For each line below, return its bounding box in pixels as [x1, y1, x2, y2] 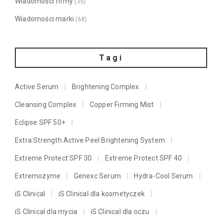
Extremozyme [15, 172, 61, 180]
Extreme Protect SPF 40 [105, 154, 182, 163]
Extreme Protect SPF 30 [15, 154, 92, 163]
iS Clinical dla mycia [15, 208, 78, 216]
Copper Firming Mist [89, 101, 154, 109]
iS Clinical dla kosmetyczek [58, 190, 145, 198]
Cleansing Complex [15, 101, 77, 109]
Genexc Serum [73, 172, 121, 180]
